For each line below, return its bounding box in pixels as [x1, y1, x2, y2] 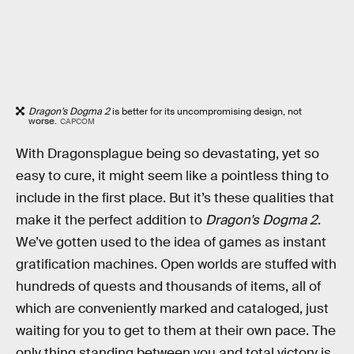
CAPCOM [59, 115, 95, 126]
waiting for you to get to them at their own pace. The [16, 322, 336, 339]
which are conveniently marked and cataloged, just [16, 299, 329, 317]
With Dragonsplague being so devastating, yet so [16, 145, 319, 162]
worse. [28, 114, 57, 127]
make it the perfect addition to [16, 211, 205, 228]
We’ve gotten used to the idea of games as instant [16, 233, 326, 250]
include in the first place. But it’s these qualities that [16, 189, 334, 206]
